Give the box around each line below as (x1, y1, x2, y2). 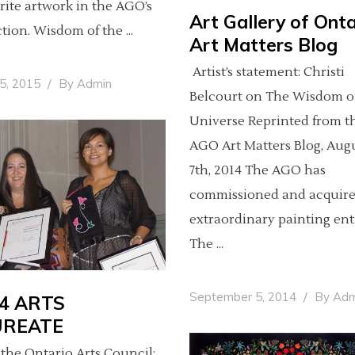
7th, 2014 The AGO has (189, 162, 326, 179)
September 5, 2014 (189, 289, 300, 305)
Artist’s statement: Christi (189, 64, 345, 81)
